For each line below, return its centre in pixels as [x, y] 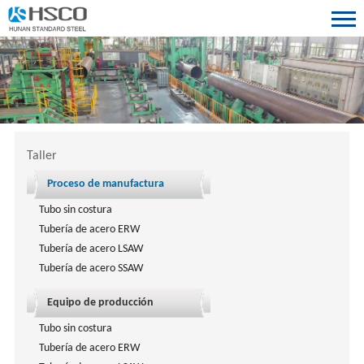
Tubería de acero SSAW [91, 268]
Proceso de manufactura [105, 184]
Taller [41, 156]
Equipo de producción [100, 302]
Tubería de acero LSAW [91, 249]
